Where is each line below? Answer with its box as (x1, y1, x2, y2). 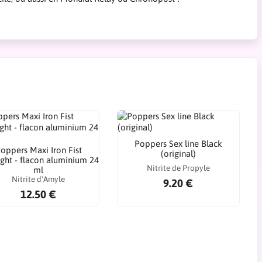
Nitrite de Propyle (146, 163, 210, 173)
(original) (160, 149, 196, 158)
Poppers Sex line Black (134, 139, 222, 149)
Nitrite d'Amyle (12, 174, 65, 184)
